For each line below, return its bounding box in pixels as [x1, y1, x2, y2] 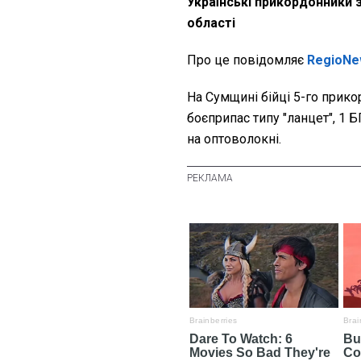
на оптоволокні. [187, 131, 281, 147]
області [187, 15, 235, 31]
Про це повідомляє [187, 52, 307, 68]
